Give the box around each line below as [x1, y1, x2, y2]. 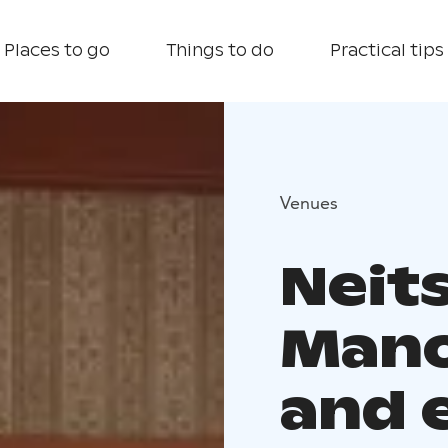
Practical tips [330, 40, 444, 61]
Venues [280, 190, 338, 214]
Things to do [166, 40, 274, 61]
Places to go [4, 40, 110, 61]
